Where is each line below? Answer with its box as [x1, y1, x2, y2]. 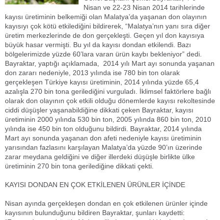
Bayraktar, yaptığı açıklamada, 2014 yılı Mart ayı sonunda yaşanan [5, 59, 215, 67]
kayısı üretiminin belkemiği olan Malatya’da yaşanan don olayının [5, 13, 207, 21]
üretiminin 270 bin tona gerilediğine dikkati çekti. [5, 162, 154, 170]
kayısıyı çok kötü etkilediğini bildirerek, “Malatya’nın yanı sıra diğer [5, 22, 210, 30]
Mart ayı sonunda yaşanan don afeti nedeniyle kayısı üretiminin [5, 134, 201, 142]
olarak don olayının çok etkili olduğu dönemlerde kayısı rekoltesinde [5, 97, 215, 105]
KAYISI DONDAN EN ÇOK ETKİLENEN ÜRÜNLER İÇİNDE [5, 181, 185, 189]
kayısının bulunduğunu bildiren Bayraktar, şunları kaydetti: [5, 209, 185, 217]
